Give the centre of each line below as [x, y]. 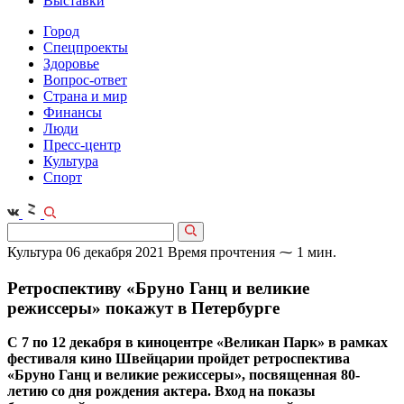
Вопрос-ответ [85, 80]
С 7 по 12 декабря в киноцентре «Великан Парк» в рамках [197, 343]
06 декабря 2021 [115, 252]
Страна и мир [85, 96]
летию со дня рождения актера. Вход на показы [161, 391]
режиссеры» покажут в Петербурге [143, 308]
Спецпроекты [86, 47]
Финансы [73, 112]
